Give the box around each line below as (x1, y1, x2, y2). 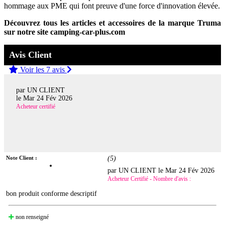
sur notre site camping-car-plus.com (4, 28, 125, 37)
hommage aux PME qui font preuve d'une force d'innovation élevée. (4, 2, 220, 11)
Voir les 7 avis (18, 65, 67, 74)
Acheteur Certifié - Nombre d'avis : (107, 175, 191, 182)
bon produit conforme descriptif (6, 189, 97, 197)
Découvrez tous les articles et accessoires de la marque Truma (4, 19, 221, 28)
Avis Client (9, 50, 52, 60)
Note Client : (6, 154, 38, 161)
